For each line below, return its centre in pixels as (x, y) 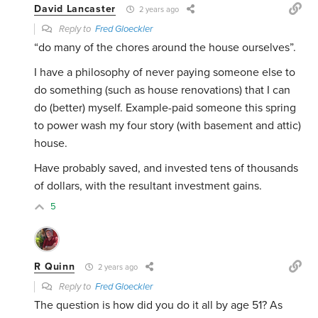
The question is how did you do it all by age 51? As (159, 306)
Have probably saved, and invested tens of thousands (166, 169)
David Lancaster (75, 9)
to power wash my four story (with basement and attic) (168, 126)
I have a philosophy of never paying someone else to (165, 73)
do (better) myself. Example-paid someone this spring (165, 108)
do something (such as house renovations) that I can (163, 91)
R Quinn (55, 267)
